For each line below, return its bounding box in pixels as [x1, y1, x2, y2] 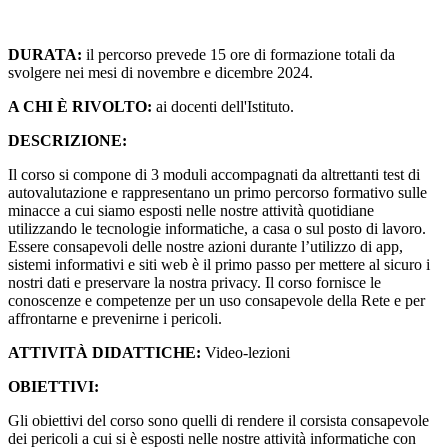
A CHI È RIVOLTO [8, 98, 147, 116]
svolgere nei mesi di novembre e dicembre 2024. [8, 64, 313, 82]
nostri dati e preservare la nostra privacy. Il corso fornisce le [8, 274, 381, 292]
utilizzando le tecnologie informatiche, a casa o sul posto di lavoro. [8, 220, 426, 238]
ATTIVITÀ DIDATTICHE [8, 344, 196, 362]
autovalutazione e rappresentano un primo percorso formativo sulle [8, 184, 427, 202]
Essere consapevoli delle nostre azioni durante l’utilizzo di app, [8, 238, 403, 256]
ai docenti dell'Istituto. [152, 98, 294, 116]
